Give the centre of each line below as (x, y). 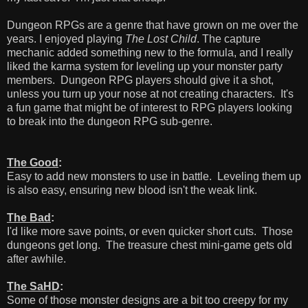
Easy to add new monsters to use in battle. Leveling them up (154, 176)
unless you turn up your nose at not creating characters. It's (150, 93)
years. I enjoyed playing (66, 38)
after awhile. (36, 258)
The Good (33, 162)
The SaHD (33, 286)
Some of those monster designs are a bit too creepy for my (147, 300)
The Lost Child (161, 38)
